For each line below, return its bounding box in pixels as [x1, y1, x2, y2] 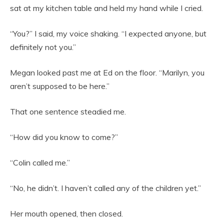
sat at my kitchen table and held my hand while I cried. [10, 2, 203, 13]
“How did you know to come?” [10, 131, 118, 142]
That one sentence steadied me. [10, 106, 126, 116]
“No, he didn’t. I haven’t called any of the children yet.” [10, 182, 201, 193]
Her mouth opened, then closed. [10, 208, 123, 218]
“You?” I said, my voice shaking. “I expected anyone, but [10, 28, 206, 38]
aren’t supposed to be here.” [10, 80, 109, 91]
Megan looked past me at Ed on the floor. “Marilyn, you [10, 67, 204, 77]
